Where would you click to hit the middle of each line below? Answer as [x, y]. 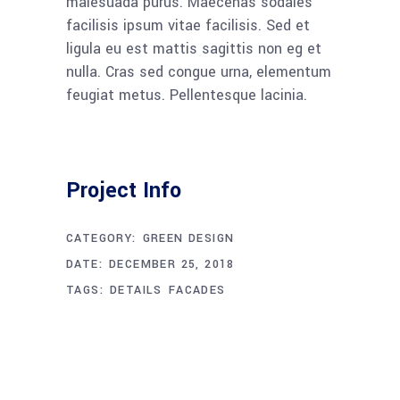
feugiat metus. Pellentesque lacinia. [187, 96]
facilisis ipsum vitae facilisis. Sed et [188, 26]
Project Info [124, 191]
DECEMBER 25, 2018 [172, 265]
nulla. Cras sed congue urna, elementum [199, 72]
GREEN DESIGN [188, 239]
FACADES [197, 291]
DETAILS [136, 291]
